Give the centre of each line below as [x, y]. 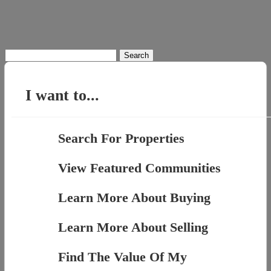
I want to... [63, 96]
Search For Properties [121, 139]
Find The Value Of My [122, 257]
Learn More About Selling [133, 227]
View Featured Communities [139, 168]
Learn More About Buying [134, 198]
